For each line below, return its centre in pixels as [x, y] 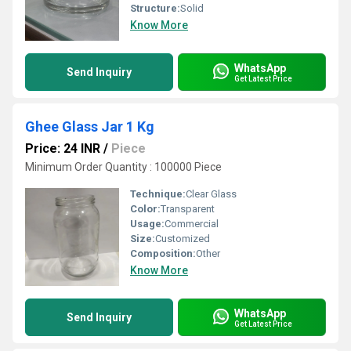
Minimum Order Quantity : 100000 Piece [123, 167]
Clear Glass [211, 194]
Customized [183, 239]
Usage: [147, 224]
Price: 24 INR [63, 148]
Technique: [158, 194]
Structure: [155, 8]
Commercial [192, 224]
